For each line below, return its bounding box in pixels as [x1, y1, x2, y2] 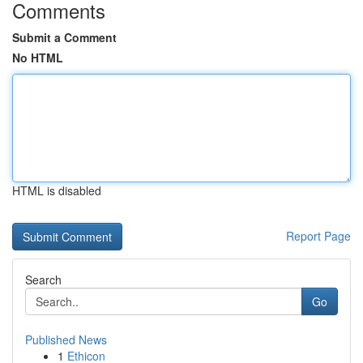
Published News [25, 331, 107, 348]
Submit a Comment [12, 29, 117, 45]
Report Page [286, 228, 351, 244]
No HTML [12, 49, 63, 66]
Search [25, 271, 62, 288]
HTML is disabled [12, 182, 101, 199]
